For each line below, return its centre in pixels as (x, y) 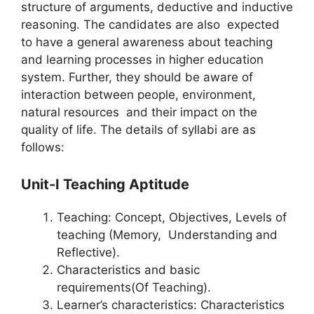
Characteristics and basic (128, 270)
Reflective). (90, 253)
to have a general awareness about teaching (147, 42)
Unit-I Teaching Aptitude (105, 185)
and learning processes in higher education (142, 59)
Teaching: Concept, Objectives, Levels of (172, 218)
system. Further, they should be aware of (137, 77)
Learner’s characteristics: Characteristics (171, 305)
